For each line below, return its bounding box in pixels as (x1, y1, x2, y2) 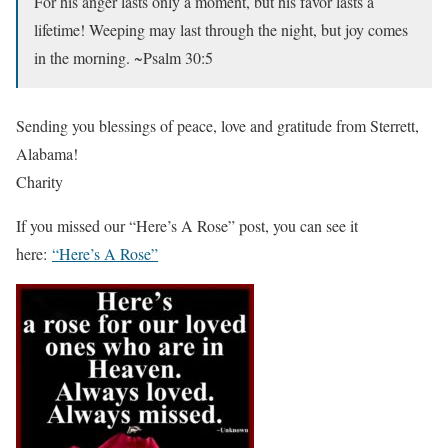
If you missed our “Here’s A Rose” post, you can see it (16, 215, 358, 237)
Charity (16, 171, 63, 193)
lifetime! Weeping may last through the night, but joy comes (34, 19, 408, 41)
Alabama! (16, 143, 78, 165)
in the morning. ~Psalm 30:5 (34, 47, 213, 69)
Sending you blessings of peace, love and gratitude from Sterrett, (16, 115, 419, 137)
